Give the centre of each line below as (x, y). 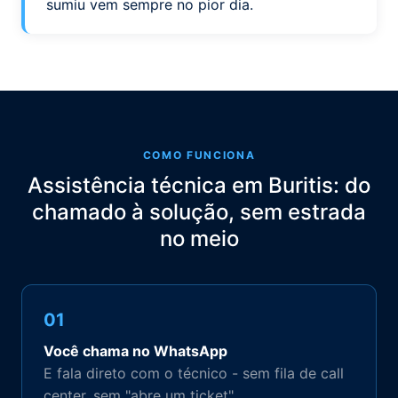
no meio (199, 239)
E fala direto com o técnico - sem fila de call (194, 373)
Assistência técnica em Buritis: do (199, 185)
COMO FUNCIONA (199, 155)
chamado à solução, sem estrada (199, 212)
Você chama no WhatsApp (135, 351)
